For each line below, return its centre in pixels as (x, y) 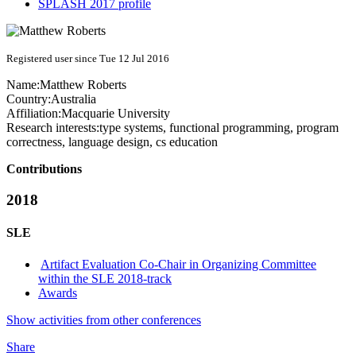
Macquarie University (116, 114)
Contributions (44, 169)
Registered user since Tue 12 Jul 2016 (88, 59)
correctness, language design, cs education (112, 142)
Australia (74, 99)
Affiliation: (34, 114)
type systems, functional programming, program (219, 128)
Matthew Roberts (83, 85)
